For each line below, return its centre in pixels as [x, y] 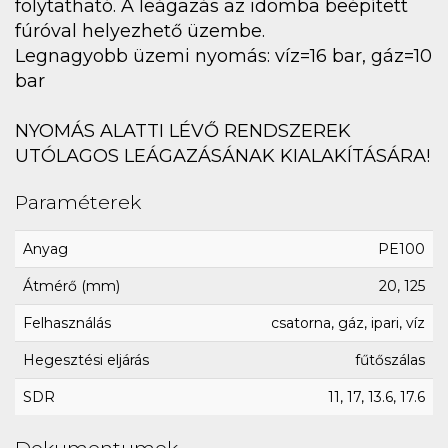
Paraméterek [78, 201]
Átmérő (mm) [71, 285]
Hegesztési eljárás [86, 359]
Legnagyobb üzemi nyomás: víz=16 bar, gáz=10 [223, 55]
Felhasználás [67, 322]
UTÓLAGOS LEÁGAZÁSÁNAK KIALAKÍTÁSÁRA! [222, 155]
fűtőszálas [390, 359]
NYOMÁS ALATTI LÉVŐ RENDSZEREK [183, 130]
